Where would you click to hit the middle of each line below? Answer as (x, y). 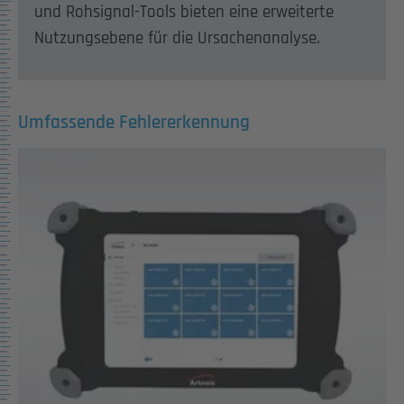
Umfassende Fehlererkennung (134, 122)
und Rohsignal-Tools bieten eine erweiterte (184, 13)
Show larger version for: (82, 157)
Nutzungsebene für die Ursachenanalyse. (177, 39)
